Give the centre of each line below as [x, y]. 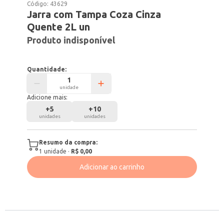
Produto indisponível [71, 40]
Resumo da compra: [68, 142]
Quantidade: [47, 69]
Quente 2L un [59, 27]
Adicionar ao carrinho [112, 167]
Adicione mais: [47, 97]
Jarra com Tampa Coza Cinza [94, 14]
